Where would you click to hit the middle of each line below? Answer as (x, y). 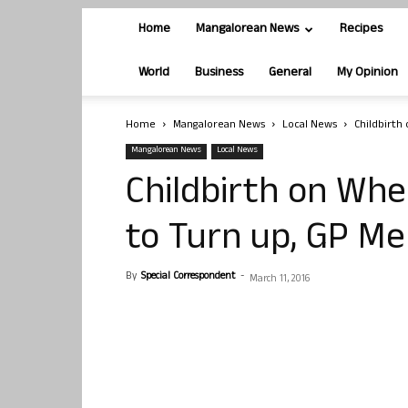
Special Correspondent (188, 277)
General (290, 73)
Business (219, 73)
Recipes (361, 30)
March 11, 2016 (280, 280)
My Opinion (367, 73)
